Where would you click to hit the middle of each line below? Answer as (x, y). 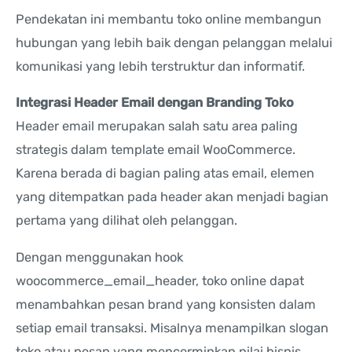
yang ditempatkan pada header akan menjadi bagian (172, 197)
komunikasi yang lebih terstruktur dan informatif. (160, 66)
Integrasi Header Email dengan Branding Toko (155, 103)
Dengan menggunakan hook (99, 257)
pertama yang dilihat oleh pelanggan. (126, 221)
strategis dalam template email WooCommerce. (156, 150)
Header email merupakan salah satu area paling (157, 126)
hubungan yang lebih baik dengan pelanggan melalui (174, 42)
